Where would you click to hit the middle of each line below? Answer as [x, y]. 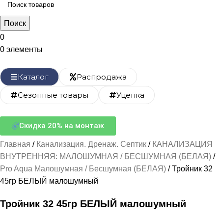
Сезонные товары [53, 95]
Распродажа [102, 77]
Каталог [33, 77]
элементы [25, 49]
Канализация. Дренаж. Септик [92, 144]
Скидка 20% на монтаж [62, 126]
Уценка [130, 95]
